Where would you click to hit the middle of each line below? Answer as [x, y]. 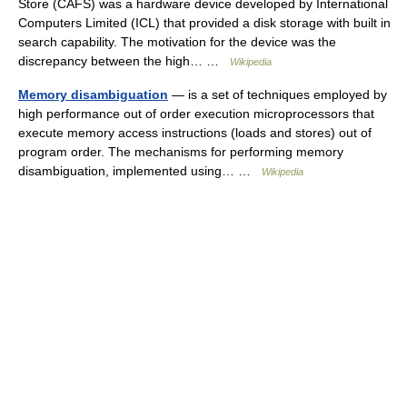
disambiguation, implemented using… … [140, 171]
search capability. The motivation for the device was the [177, 42]
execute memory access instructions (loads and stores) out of [195, 133]
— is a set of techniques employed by [278, 94]
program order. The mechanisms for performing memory [181, 152]
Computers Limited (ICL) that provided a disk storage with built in [204, 23]
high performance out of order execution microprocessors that [196, 114]
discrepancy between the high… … [124, 61]
